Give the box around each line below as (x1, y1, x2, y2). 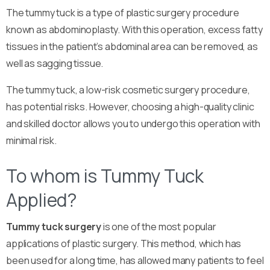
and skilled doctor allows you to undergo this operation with (6, 116, 260, 130)
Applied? (6, 187, 77, 212)
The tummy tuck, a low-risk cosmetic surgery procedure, (6, 83, 250, 96)
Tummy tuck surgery (6, 219, 102, 233)
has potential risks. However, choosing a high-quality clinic (6, 99, 254, 113)
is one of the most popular (101, 219, 216, 233)
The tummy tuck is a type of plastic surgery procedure (6, 5, 239, 19)
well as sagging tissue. (6, 56, 104, 70)
